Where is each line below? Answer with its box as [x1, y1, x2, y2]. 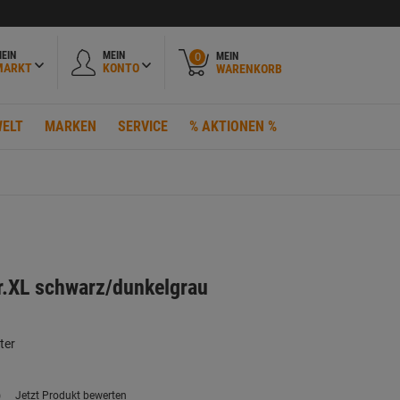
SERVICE [118, 118, 168, 135]
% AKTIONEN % [189, 118, 277, 135]
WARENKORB [216, 61, 282, 76]
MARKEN [45, 118, 96, 135]
